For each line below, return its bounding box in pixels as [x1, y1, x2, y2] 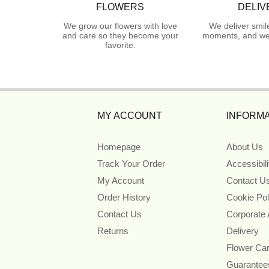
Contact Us [97, 208, 142, 219]
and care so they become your [62, 30, 178, 40]
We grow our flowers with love [63, 20, 177, 31]
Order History [97, 192, 151, 202]
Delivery [226, 225, 259, 236]
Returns [97, 225, 128, 236]
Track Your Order [97, 158, 165, 169]
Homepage [97, 141, 141, 152]
